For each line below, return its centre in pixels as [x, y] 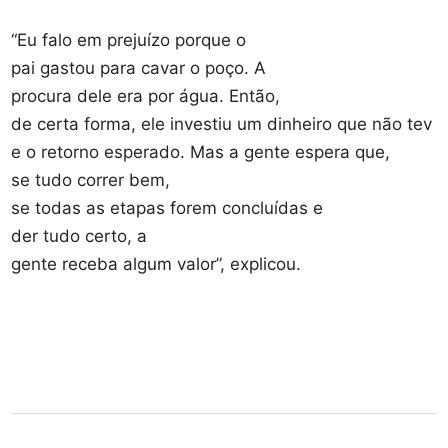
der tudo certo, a [79, 235]
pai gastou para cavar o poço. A [139, 67]
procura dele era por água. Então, [146, 95]
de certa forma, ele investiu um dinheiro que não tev [222, 123]
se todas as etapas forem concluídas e [167, 207]
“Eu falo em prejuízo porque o [129, 39]
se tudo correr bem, [91, 179]
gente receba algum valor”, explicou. [159, 263]
